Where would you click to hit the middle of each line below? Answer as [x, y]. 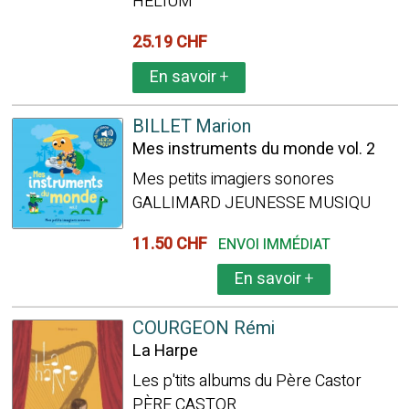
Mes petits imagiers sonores [233, 179]
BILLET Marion [191, 126]
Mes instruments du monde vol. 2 [253, 149]
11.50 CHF [173, 244]
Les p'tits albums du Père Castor [246, 381]
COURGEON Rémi [203, 328]
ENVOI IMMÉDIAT [274, 245]
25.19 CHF [173, 42]
